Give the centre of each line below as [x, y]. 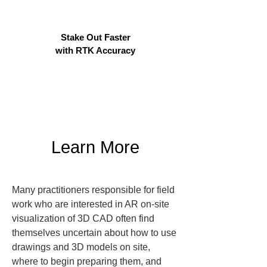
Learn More [95, 147]
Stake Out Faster [95, 37]
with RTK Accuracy [95, 50]
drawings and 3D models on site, [82, 247]
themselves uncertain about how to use [95, 233]
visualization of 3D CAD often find [84, 218]
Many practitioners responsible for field [94, 190]
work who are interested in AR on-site [92, 204]
